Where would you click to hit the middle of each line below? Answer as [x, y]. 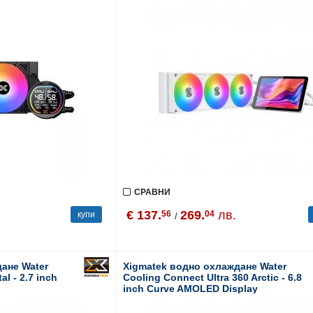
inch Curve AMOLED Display [190, 289]
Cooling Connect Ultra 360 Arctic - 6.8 [212, 277]
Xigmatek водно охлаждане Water [204, 266]
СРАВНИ [152, 192]
